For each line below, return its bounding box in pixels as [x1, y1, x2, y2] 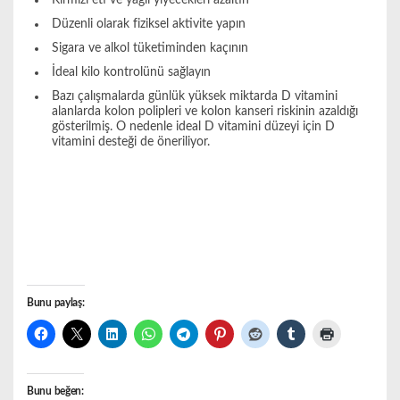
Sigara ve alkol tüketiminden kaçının [51, 42, 248, 55]
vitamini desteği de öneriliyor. [51, 136, 210, 149]
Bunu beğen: [27, 386, 84, 397]
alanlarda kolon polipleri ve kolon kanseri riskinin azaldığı [51, 105, 358, 119]
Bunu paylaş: [27, 297, 85, 309]
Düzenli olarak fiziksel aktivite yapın [51, 18, 246, 31]
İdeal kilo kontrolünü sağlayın [51, 66, 211, 79]
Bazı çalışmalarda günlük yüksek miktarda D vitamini [51, 90, 337, 104]
